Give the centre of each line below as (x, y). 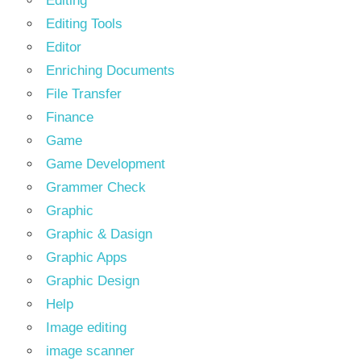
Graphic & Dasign (99, 234)
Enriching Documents (110, 70)
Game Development (106, 164)
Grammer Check (96, 187)
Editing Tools (84, 23)
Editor (64, 47)
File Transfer (84, 93)
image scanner (90, 351)
